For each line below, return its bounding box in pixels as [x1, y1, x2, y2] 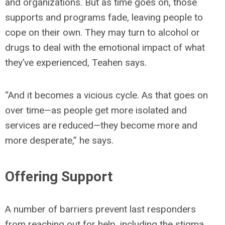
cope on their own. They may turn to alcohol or [5, 27, 200, 38]
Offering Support [5, 168, 113, 185]
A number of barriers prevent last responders [5, 203, 196, 215]
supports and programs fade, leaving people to [5, 12, 203, 23]
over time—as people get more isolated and [5, 104, 187, 116]
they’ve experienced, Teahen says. [5, 57, 147, 68]
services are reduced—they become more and [5, 120, 197, 131]
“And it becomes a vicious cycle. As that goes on [5, 89, 208, 101]
